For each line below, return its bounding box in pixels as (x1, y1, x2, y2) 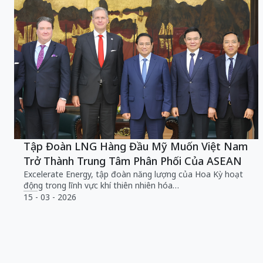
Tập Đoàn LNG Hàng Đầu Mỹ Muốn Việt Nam (23, 139, 248, 153)
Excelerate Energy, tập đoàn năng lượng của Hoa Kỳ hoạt (23, 168, 243, 180)
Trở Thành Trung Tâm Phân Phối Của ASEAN (23, 153, 242, 168)
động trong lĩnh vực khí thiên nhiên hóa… (23, 179, 179, 191)
